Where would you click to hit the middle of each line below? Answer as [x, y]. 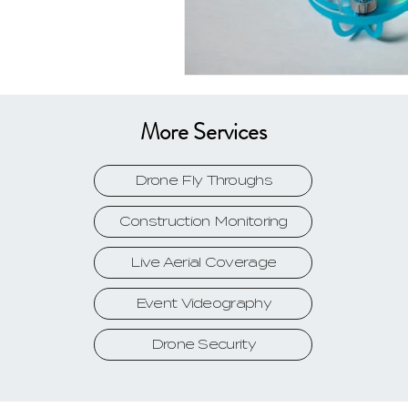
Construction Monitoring [203, 221]
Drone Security [203, 344]
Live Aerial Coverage [204, 262]
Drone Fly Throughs [203, 180]
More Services [203, 132]
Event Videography [203, 303]
